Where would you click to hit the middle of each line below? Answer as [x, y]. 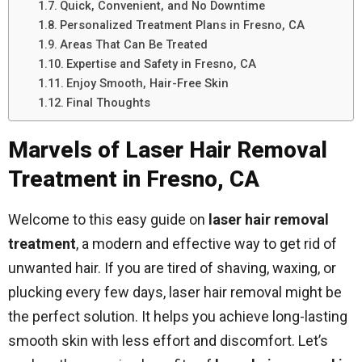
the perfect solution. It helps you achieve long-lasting [178, 316]
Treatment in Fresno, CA [134, 179]
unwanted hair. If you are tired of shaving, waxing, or [172, 268]
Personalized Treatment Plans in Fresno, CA [182, 25]
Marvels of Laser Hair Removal [168, 150]
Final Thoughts [108, 102]
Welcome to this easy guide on [108, 219]
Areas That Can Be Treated [133, 44]
